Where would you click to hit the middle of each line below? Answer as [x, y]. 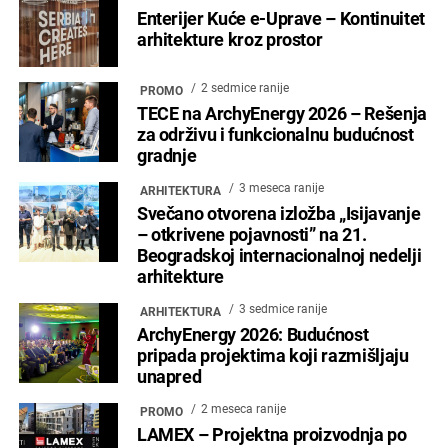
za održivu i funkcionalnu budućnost [275, 134]
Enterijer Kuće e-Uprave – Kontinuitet [280, 18]
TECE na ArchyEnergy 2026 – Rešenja [281, 113]
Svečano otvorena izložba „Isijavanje [278, 213]
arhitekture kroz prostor [229, 39]
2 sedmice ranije [244, 87]
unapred [169, 376]
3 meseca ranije [281, 187]
